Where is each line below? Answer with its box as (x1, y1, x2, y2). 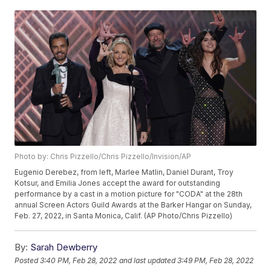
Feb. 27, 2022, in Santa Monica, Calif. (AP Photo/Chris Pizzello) (15, 211, 233, 221)
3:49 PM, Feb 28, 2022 (177, 255, 254, 265)
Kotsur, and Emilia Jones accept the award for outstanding (15, 178, 221, 188)
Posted (15, 255, 41, 265)
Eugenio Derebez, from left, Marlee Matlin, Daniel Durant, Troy (15, 168, 234, 177)
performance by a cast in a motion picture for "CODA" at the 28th (15, 189, 243, 199)
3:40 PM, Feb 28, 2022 (40, 255, 117, 265)
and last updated (119, 255, 176, 265)
